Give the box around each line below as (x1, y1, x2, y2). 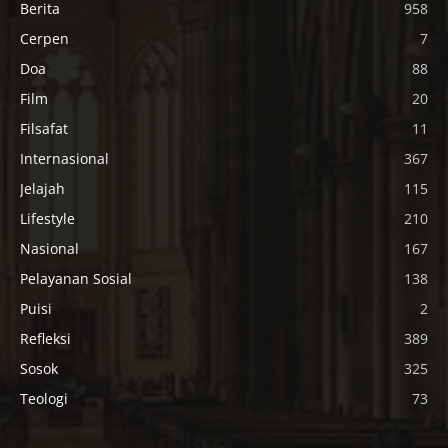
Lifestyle (20, 209, 75, 229)
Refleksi (20, 329, 71, 349)
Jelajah (20, 179, 65, 199)
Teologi (20, 389, 68, 409)
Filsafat (20, 119, 68, 139)
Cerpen (20, 29, 69, 49)
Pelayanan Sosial (20, 269, 132, 289)
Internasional (20, 149, 109, 169)
